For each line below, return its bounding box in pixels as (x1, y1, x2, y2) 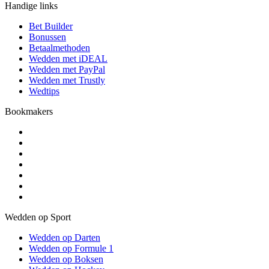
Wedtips (29, 86, 59, 97)
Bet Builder (29, 21, 73, 32)
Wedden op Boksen (29, 254, 103, 265)
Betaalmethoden (29, 43, 90, 53)
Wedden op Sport (5, 212, 71, 223)
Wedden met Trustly (29, 75, 105, 86)
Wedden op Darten (29, 232, 100, 243)
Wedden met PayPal (29, 64, 105, 75)
